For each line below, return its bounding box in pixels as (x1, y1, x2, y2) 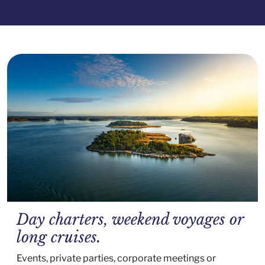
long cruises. (17, 228, 101, 247)
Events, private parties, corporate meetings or (17, 252, 216, 264)
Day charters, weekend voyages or (17, 210, 244, 229)
